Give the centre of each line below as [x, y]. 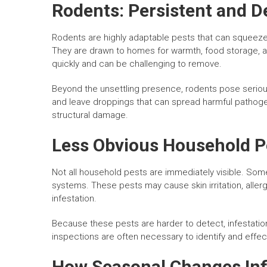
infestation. [74, 199]
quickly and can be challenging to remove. [137, 64]
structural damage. [90, 115]
